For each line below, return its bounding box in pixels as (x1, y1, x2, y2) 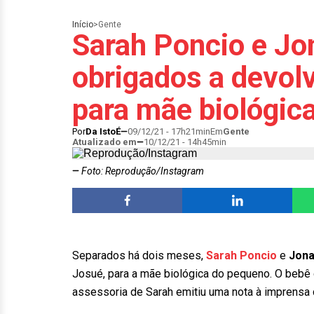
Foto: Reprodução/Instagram (79, 165, 204, 177)
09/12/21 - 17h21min (128, 126, 210, 137)
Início (72, 20, 93, 29)
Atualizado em (72, 137, 137, 147)
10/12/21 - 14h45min (144, 137, 226, 147)
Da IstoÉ (86, 126, 121, 137)
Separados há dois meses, (72, 249, 206, 262)
